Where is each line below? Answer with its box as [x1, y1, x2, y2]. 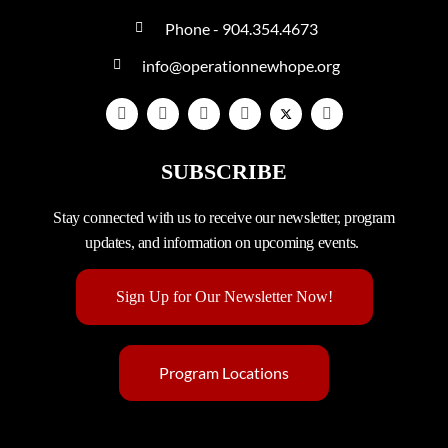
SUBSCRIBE [161, 158, 287, 184]
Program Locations [159, 362, 289, 382]
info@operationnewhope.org [142, 55, 341, 75]
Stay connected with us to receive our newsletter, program [53, 208, 395, 226]
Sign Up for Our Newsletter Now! [115, 287, 333, 305]
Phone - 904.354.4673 [164, 18, 318, 38]
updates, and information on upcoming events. [85, 233, 363, 251]
